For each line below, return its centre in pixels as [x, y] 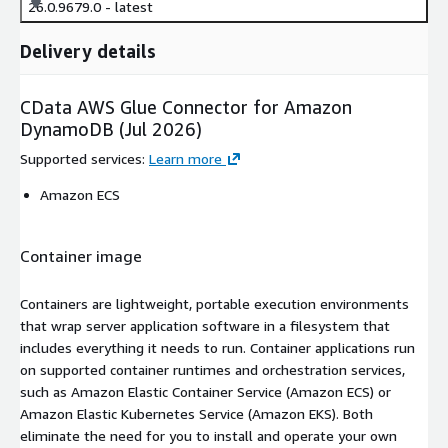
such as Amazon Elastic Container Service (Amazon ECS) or [205, 391]
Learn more [185, 158]
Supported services [81, 158]
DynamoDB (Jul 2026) [111, 128]
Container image [81, 256]
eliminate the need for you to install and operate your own [208, 435]
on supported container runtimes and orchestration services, [212, 369]
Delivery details [88, 50]
